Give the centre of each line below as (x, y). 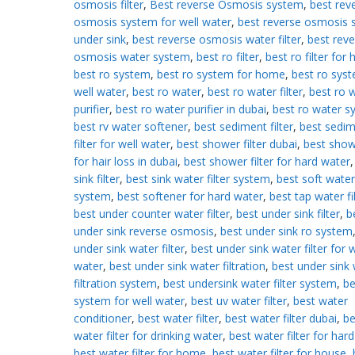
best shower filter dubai (237, 143)
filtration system (115, 283)
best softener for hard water (190, 196)
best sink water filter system (198, 178)
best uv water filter (239, 300)
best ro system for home (221, 74)
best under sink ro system (286, 231)
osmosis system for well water (152, 21)
